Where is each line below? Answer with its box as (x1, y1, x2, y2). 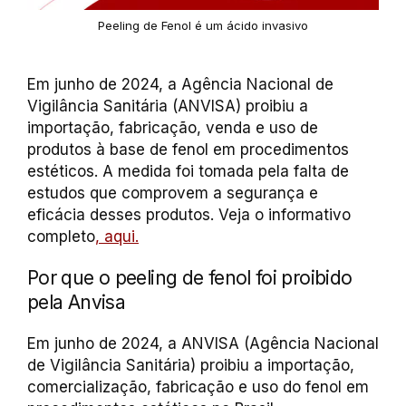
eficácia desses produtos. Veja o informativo (27, 206, 351, 224)
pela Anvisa (27, 291, 126, 314)
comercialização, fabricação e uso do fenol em (27, 378, 369, 396)
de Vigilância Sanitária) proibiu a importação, (27, 356, 354, 374)
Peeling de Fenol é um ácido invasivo (98, 18, 308, 33)
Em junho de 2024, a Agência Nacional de (27, 75, 333, 93)
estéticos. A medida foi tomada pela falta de (27, 162, 349, 180)
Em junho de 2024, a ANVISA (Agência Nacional (27, 334, 379, 353)
